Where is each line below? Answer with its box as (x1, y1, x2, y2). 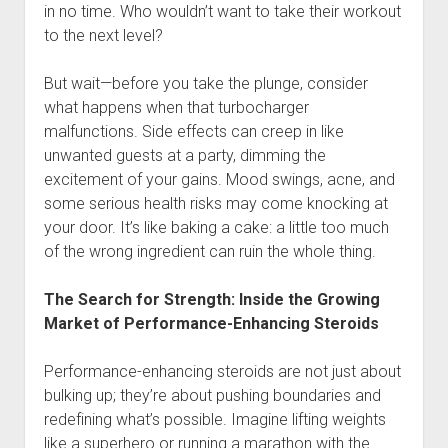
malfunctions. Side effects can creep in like (43, 122, 344, 141)
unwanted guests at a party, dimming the (43, 146, 326, 165)
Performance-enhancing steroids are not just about (43, 362, 401, 381)
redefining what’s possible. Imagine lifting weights (43, 410, 386, 429)
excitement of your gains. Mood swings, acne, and (43, 170, 395, 189)
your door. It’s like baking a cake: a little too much (43, 218, 389, 237)
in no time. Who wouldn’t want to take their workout (43, 2, 401, 21)
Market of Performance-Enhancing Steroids (43, 314, 379, 333)
